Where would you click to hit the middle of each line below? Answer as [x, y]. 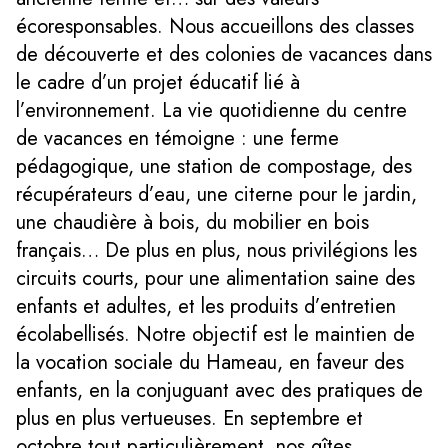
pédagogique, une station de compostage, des [214, 166]
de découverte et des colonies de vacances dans [224, 54]
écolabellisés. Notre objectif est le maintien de [215, 334]
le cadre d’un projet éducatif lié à [158, 82]
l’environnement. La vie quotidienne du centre [211, 110]
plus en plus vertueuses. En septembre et [189, 418]
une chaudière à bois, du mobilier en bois [192, 222]
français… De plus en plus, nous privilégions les [216, 250]
